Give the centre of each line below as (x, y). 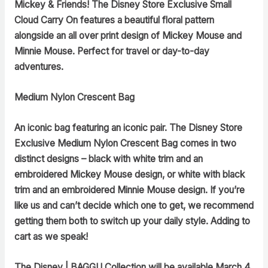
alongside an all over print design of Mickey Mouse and (128, 36)
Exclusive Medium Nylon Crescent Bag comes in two (125, 143)
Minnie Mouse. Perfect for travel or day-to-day (112, 51)
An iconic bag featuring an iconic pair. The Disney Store (128, 127)
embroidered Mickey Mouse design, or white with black (129, 174)
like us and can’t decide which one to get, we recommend (134, 205)
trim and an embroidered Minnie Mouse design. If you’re (129, 190)
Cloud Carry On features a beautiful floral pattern (114, 20)
